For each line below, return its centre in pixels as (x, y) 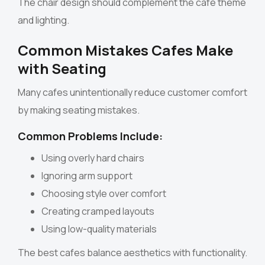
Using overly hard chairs (93, 158)
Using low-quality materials (99, 229)
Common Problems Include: (90, 136)
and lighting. (43, 20)
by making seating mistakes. (79, 110)
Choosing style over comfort (104, 194)
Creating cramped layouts (98, 211)
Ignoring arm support (87, 176)
